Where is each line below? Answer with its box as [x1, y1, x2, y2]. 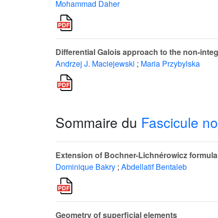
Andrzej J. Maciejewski [55, 58, 135, 69]
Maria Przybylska [141, 58, 200, 69]
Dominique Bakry [55, 161, 115, 172]
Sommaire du [55, 112, 141, 132]
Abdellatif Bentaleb [121, 161, 187, 172]
